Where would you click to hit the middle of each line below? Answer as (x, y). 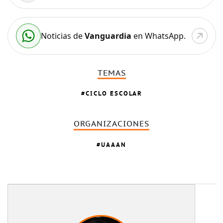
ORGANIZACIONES (112, 124)
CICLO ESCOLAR (114, 94)
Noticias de (62, 36)
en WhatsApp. (158, 36)
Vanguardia (108, 36)
